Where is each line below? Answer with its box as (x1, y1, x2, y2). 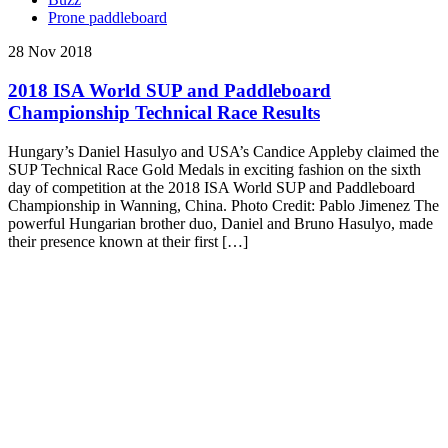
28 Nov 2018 (8, 43, 92, 61)
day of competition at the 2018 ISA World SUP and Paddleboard (8, 178, 415, 196)
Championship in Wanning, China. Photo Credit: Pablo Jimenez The (8, 196, 439, 214)
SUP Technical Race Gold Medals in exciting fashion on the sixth (8, 160, 421, 178)
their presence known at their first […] (8, 232, 248, 250)
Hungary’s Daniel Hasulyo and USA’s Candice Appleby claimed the (8, 142, 439, 160)
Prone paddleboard (48, 9, 167, 27)
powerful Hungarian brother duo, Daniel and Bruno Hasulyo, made (8, 214, 433, 232)
